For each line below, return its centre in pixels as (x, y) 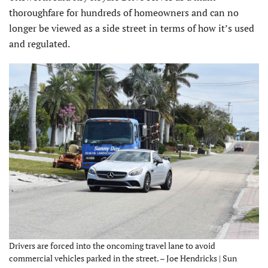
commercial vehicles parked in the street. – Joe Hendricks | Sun (123, 258)
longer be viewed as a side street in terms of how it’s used (132, 28)
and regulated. (39, 43)
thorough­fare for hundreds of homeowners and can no (124, 12)
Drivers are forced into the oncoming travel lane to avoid (112, 246)
